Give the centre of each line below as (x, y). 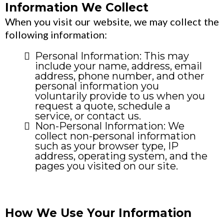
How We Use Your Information (98, 213)
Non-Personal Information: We (110, 126)
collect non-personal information (115, 136)
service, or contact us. (88, 116)
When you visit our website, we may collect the (112, 21)
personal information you (97, 86)
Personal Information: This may (112, 56)
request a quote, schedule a (103, 106)
